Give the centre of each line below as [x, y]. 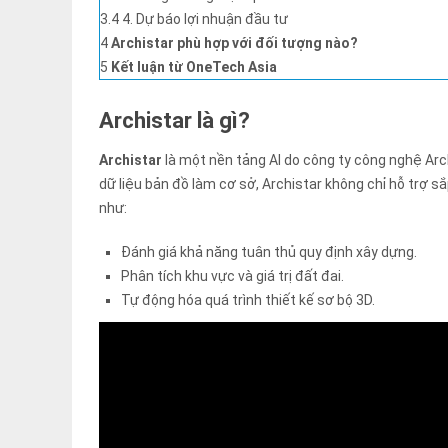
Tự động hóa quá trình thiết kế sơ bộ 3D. [248, 300]
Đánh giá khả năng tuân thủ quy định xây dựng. [269, 252]
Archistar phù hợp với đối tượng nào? [234, 43]
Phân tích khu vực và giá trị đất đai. [233, 276]
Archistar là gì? [174, 121]
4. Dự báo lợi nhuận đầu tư [205, 19]
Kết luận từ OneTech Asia [194, 67]
